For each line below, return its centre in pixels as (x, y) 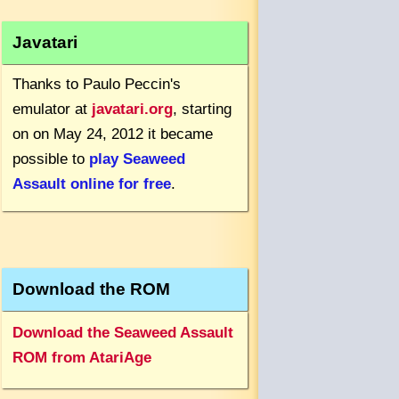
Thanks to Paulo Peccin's (97, 84)
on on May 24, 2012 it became (113, 134)
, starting (202, 109)
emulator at (52, 109)
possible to (51, 159)
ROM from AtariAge (82, 357)
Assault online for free (92, 183)
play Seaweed (137, 159)
